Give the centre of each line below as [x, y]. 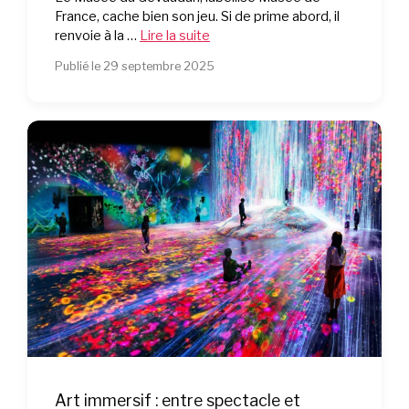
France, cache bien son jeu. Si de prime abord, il [197, 17]
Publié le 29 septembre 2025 [135, 67]
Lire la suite [175, 36]
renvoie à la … [97, 36]
